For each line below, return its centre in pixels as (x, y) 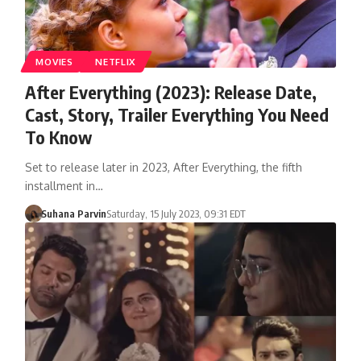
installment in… (64, 185)
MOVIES (54, 61)
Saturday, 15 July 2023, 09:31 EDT (176, 213)
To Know (58, 137)
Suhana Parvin (74, 213)
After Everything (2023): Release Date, (170, 91)
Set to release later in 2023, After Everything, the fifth (163, 167)
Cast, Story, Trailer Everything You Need (176, 114)
